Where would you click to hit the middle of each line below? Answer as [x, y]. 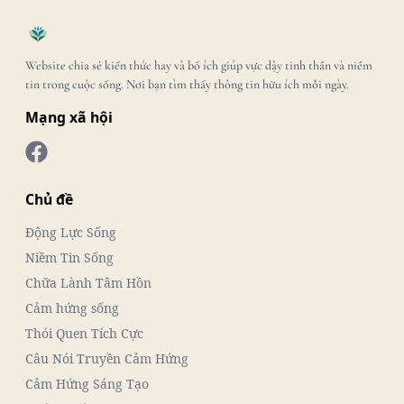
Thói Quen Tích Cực [84, 333]
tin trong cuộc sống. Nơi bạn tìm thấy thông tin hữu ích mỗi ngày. [187, 85]
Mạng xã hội [69, 118]
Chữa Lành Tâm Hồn [88, 282]
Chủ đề [49, 199]
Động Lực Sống [71, 232]
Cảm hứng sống [72, 308]
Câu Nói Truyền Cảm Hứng [107, 358]
